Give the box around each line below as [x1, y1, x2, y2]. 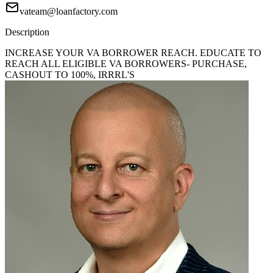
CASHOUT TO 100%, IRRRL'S [5, 69, 135, 80]
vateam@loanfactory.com [19, 6, 118, 17]
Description [5, 27, 49, 38]
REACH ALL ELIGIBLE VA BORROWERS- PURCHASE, [5, 58, 247, 69]
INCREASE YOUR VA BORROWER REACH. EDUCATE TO [5, 48, 261, 58]
